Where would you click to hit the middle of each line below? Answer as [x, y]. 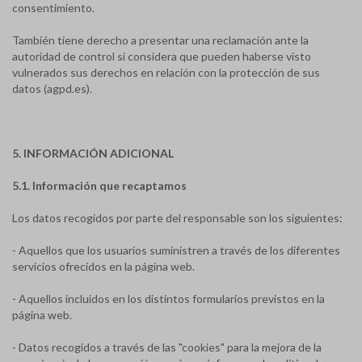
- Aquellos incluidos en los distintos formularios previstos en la [168, 299]
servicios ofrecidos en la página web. [103, 266]
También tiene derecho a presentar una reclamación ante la [160, 40]
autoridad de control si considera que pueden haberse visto [162, 56]
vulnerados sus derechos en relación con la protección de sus [166, 72]
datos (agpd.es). [52, 88]
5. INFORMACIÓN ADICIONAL [93, 153]
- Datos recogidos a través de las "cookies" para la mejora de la [167, 347]
